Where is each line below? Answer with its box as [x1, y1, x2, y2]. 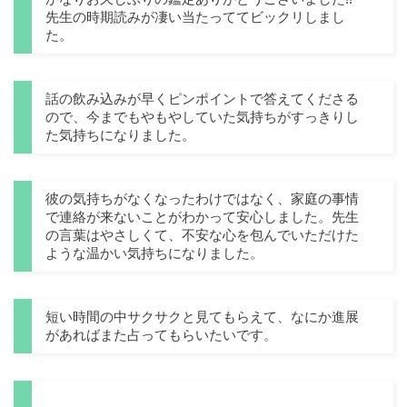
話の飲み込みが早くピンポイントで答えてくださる [45, 91, 359, 107]
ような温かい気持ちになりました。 [45, 245, 263, 262]
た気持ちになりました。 [45, 127, 195, 144]
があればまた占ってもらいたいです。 [45, 327, 277, 343]
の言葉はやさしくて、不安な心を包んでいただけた [45, 227, 359, 243]
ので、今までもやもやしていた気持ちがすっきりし [45, 109, 359, 125]
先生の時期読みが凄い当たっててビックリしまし [45, 9, 345, 25]
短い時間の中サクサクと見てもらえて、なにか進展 [45, 309, 359, 325]
